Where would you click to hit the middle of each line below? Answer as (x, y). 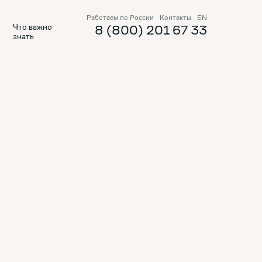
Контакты (175, 18)
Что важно (33, 27)
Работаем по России (120, 18)
